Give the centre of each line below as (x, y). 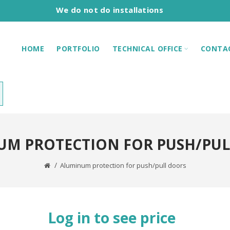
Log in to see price (112, 218)
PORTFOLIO (78, 48)
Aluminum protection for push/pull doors (123, 165)
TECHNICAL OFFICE (147, 48)
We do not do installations (110, 10)
